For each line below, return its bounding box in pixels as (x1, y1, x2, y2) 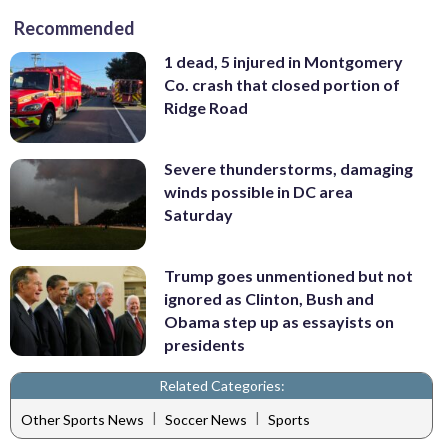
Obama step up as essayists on (164, 311, 394, 331)
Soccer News (165, 410, 247, 428)
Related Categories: (158, 377, 285, 395)
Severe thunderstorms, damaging (164, 159, 413, 179)
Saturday (164, 205, 233, 225)
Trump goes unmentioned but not (164, 265, 413, 285)
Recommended (14, 17, 135, 40)
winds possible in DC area (164, 182, 353, 202)
